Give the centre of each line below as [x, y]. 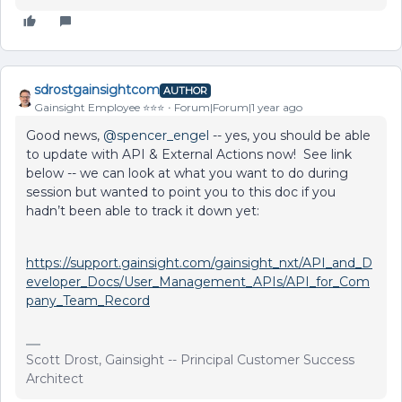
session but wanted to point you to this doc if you [181, 192]
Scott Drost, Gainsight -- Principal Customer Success [190, 360]
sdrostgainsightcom [97, 90]
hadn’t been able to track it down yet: [143, 211]
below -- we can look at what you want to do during [187, 173]
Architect [55, 379]
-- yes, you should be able [290, 135]
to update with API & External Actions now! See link [189, 154]
